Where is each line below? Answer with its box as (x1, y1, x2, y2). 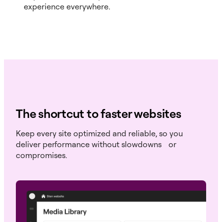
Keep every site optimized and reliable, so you (16, 128, 183, 138)
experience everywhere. (24, 1, 110, 11)
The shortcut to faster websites (16, 106, 181, 121)
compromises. (16, 150, 67, 160)
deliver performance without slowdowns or (16, 139, 176, 149)
